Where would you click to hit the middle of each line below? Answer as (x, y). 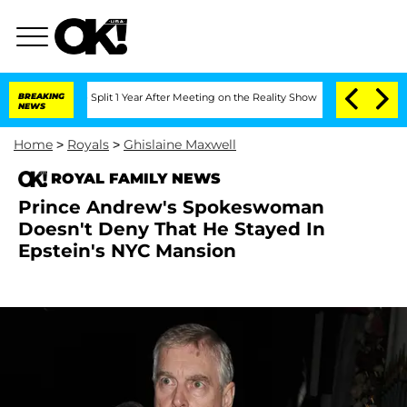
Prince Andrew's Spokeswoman (171, 207)
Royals (88, 144)
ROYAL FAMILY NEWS (136, 179)
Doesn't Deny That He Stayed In (172, 229)
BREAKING (41, 96)
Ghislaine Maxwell (180, 144)
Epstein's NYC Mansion (127, 251)
